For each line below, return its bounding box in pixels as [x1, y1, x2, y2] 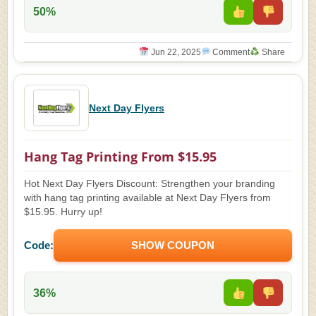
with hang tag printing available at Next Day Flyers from [24, 193, 271, 203]
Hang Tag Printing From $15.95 [24, 148, 217, 165]
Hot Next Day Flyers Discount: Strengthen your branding [24, 178, 275, 189]
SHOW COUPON [131, 239, 214, 251]
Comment [210, 47, 250, 57]
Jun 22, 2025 [148, 47, 201, 57]
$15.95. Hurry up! [24, 207, 102, 217]
